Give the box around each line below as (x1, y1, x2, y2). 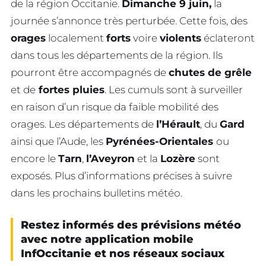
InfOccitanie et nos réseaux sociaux (21, 246, 224, 260)
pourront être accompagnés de (11, 66, 169, 78)
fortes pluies (36, 83, 104, 96)
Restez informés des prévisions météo (21, 218, 241, 232)
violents (160, 31, 201, 44)
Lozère (160, 152, 195, 164)
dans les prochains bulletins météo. (11, 186, 182, 199)
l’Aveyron (86, 152, 135, 164)
